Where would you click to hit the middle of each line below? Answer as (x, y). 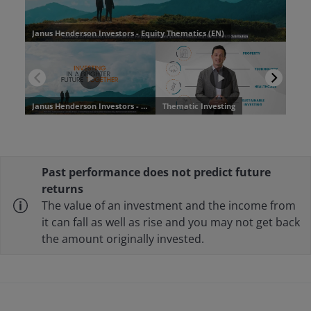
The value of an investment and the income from (169, 206)
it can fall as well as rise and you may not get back (171, 222)
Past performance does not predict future (156, 173)
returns (62, 189)
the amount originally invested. (123, 239)
